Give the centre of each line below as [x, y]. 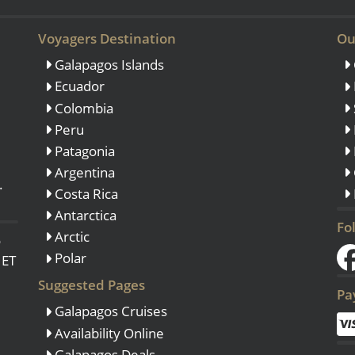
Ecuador [78, 86]
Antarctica [84, 216]
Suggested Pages [92, 284]
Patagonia [84, 151]
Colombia [83, 108]
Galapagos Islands [108, 65]
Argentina [84, 172]
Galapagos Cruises [110, 311]
